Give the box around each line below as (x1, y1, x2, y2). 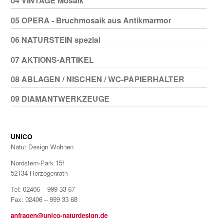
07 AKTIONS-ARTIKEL (10, 54, 94, 65)
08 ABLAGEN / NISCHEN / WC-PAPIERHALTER (10, 73, 184, 85)
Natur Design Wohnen (10, 142, 73, 152)
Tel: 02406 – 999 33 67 (10, 184, 75, 194)
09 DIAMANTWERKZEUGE (10, 93, 109, 105)
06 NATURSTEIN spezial (10, 34, 100, 46)
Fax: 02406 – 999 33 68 (10, 195, 77, 204)
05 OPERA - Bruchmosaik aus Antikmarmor (10, 14, 171, 26)
